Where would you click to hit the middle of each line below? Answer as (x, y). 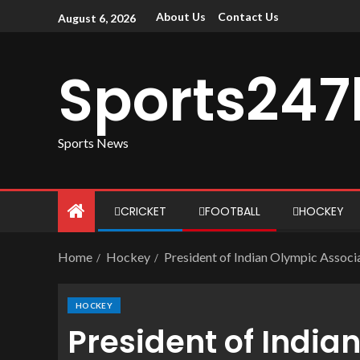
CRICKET (143, 211)
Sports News (93, 142)
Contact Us (248, 17)
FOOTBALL (233, 211)
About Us (181, 17)
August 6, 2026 (97, 18)
